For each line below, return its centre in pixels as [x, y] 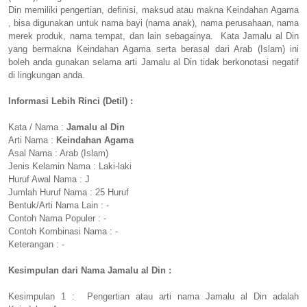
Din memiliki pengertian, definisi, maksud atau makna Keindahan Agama [153, 10]
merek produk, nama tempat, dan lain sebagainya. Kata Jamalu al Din [153, 36]
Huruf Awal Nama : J [49, 180]
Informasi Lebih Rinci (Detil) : [71, 101]
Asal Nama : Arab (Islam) [58, 153]
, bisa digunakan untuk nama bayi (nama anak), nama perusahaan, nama [153, 23]
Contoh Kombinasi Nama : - [63, 232]
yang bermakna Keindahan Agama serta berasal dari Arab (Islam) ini [153, 49]
